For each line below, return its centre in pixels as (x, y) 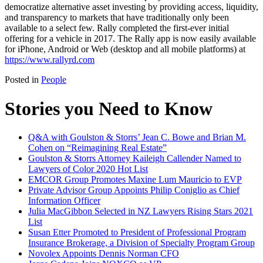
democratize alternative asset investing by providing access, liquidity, (131, 7)
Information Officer (64, 201)
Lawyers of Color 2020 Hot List (88, 169)
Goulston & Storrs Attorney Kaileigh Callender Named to (135, 159)
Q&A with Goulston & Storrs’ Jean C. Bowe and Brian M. (137, 137)
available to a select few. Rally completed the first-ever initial (117, 28)
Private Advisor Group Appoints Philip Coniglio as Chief (134, 190)
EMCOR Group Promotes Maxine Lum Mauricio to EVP (135, 180)
